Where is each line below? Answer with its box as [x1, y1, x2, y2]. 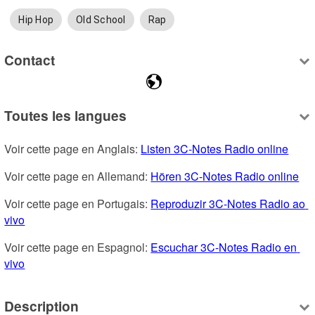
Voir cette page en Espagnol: [4, 239, 151, 256]
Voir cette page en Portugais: [4, 195, 151, 212]
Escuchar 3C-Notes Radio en [150, 239, 297, 256]
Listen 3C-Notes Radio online [141, 141, 289, 157]
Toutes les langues [4, 105, 127, 126]
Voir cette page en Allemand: [4, 168, 151, 185]
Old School [76, 14, 126, 26]
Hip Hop [18, 14, 54, 26]
